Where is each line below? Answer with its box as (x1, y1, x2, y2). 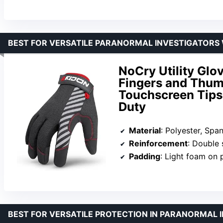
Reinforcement (129, 138, 188, 149)
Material (129, 125, 161, 136)
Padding (129, 151, 160, 162)
